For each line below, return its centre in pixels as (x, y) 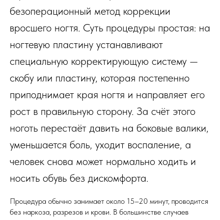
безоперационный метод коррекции (90, 11)
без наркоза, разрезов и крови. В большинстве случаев (99, 212)
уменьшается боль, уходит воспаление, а (100, 145)
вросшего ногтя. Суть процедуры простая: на (110, 28)
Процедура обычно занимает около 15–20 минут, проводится (109, 201)
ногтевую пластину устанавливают (86, 44)
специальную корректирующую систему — (104, 61)
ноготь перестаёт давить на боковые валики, (109, 128)
